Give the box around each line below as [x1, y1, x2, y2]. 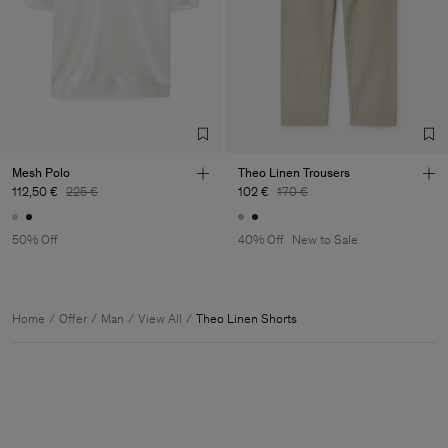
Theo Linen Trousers [238, 164, 350, 180]
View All [138, 311, 182, 327]
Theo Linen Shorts [196, 311, 297, 327]
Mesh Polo [12, 164, 70, 180]
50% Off [12, 232, 58, 248]
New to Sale [292, 232, 358, 248]
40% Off [238, 232, 284, 248]
